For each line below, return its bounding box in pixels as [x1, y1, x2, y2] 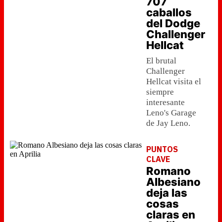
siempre [146, 87, 174, 97]
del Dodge [146, 17, 200, 30]
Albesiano [146, 175, 201, 188]
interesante [146, 98, 185, 107]
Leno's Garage [146, 108, 196, 117]
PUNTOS [146, 144, 178, 154]
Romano [146, 165, 191, 177]
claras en [146, 208, 195, 221]
